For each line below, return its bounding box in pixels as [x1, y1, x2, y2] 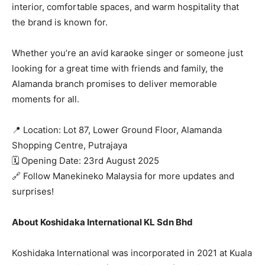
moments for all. [12, 93, 79, 105]
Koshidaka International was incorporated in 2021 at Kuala [12, 247, 252, 259]
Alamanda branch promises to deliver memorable [12, 78, 217, 90]
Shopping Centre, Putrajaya [12, 140, 127, 151]
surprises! [12, 186, 54, 198]
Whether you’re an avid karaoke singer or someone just [12, 47, 243, 59]
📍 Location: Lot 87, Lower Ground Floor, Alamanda [12, 124, 222, 136]
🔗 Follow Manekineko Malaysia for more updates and [12, 170, 234, 182]
